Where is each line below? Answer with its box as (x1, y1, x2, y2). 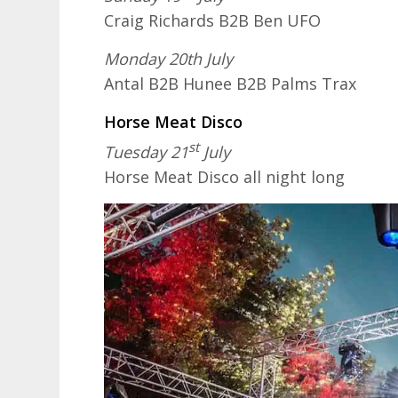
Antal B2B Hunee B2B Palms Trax (104, 73, 357, 95)
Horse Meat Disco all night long (104, 166, 346, 188)
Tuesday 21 (104, 141, 189, 163)
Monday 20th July (104, 48, 234, 70)
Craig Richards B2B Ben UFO (104, 9, 322, 31)
